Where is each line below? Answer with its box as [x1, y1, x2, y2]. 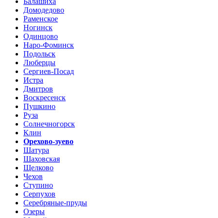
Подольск [23, 49, 55, 58]
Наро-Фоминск [23, 40, 74, 49]
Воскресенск [23, 93, 66, 102]
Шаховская [23, 154, 60, 163]
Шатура [23, 145, 49, 154]
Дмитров [23, 84, 53, 93]
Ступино [23, 181, 53, 189]
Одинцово [23, 32, 58, 40]
